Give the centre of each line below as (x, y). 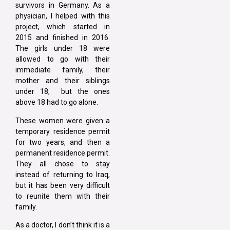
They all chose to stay (63, 164)
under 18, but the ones (63, 92)
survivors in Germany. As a (63, 5)
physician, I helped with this (63, 16)
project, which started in (63, 27)
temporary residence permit (63, 131)
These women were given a (63, 120)
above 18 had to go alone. (57, 102)
